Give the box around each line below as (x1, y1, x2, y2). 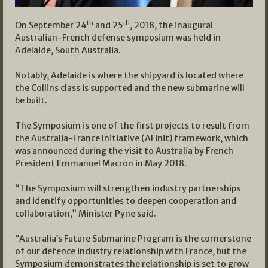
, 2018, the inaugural (130, 20, 213, 31)
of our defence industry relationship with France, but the (15, 246, 246, 257)
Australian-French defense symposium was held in (15, 32, 221, 44)
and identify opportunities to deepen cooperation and (15, 196, 236, 207)
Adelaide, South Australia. (15, 45, 121, 56)
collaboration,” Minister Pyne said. (15, 208, 156, 220)
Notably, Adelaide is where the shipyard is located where (15, 70, 243, 81)
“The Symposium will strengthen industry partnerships (15, 183, 240, 194)
